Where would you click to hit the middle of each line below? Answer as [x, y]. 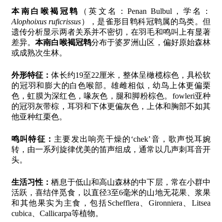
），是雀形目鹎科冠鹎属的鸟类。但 [146, 21]
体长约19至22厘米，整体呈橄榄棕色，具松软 [131, 75]
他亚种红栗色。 [39, 116]
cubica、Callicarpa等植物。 [57, 213]
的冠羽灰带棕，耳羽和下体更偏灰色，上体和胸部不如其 [111, 106]
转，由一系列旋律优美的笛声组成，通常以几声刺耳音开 [111, 149]
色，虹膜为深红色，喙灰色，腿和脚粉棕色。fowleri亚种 [111, 96]
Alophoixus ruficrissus [46, 21]
